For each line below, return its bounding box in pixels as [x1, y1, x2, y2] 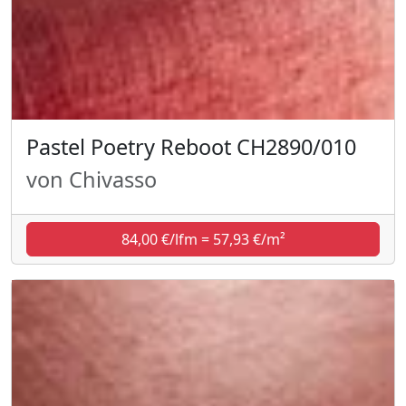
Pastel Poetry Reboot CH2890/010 [26, 131, 356, 161]
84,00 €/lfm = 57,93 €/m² [121, 228, 285, 249]
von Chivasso [26, 164, 157, 194]
